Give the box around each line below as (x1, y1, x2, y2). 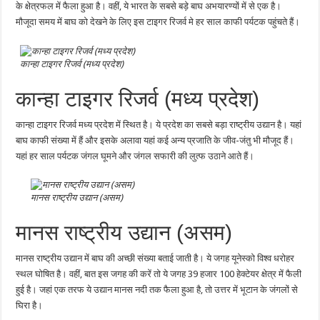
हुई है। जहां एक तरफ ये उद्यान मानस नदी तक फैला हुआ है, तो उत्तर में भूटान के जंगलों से (16, 284, 299, 296)
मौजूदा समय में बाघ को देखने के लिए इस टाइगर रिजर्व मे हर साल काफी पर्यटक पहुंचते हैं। (16, 16, 301, 28)
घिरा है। (16, 300, 44, 311)
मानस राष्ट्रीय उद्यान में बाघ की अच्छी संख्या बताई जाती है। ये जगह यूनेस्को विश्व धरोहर (16, 253, 295, 264)
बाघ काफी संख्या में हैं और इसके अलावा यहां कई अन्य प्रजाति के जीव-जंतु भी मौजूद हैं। (16, 134, 295, 146)
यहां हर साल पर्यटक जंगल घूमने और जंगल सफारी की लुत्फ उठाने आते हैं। (16, 150, 255, 161)
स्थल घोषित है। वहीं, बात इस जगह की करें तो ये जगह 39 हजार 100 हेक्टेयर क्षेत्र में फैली (16, 269, 302, 280)
